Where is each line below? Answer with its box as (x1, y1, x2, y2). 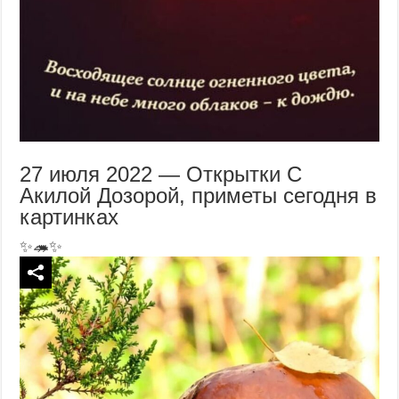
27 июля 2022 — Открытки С (20, 161, 303, 186)
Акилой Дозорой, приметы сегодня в (20, 183, 378, 208)
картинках (20, 204, 119, 229)
